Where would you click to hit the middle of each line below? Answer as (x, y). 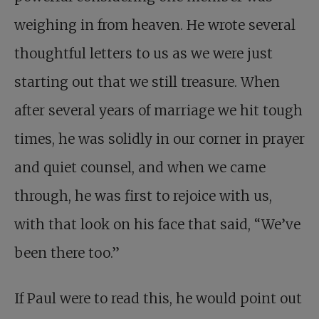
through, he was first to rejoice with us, (143, 195)
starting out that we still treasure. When (147, 82)
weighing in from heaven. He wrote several (155, 25)
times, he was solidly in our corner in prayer (159, 138)
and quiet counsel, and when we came (140, 167)
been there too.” (67, 252)
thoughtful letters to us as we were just (143, 53)
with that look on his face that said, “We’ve (157, 224)
